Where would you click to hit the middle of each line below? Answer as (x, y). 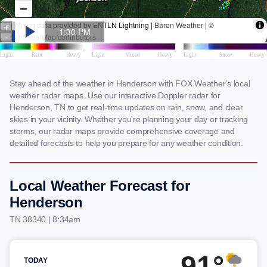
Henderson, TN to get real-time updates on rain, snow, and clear (126, 107)
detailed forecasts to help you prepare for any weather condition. (126, 143)
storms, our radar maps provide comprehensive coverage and (122, 131)
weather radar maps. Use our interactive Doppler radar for (115, 95)
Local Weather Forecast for (100, 186)
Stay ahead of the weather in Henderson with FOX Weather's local (130, 83)
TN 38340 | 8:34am (45, 219)
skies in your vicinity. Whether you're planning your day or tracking (129, 119)
